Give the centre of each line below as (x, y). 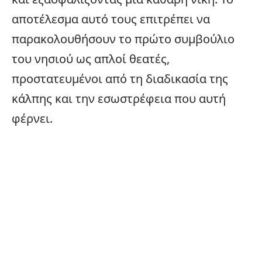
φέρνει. (32, 118)
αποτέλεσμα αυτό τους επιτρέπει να (111, 19)
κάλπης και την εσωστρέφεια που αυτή (119, 98)
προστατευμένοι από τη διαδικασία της (120, 78)
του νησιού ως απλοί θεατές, (91, 58)
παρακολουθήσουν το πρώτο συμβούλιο (123, 39)
